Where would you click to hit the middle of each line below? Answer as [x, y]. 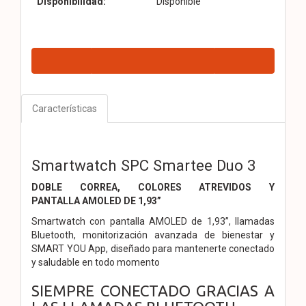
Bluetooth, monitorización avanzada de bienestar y [153, 235]
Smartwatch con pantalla [90, 221]
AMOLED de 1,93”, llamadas [212, 221]
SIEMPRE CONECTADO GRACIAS [148, 290]
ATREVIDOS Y [237, 187]
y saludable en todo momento [96, 262]
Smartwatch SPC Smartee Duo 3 [144, 165]
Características [65, 108]
